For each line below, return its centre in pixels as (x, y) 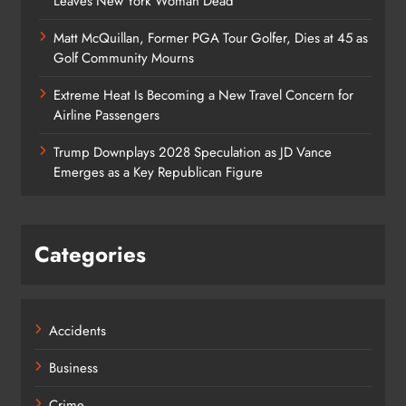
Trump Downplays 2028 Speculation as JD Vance (193, 152)
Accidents (77, 330)
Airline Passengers (106, 115)
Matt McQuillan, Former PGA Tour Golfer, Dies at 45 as (211, 38)
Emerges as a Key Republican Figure (158, 172)
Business (73, 367)
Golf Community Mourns (124, 58)
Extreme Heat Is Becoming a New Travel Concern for (203, 95)
